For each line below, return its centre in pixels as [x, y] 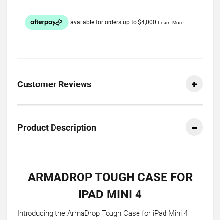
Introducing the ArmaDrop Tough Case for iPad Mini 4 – [106, 213]
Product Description [57, 127]
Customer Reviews [54, 84]
